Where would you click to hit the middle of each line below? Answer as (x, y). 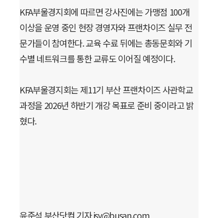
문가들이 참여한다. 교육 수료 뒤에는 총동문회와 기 (106, 43)
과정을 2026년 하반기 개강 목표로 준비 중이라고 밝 (107, 105)
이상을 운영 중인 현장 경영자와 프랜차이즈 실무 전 (106, 27)
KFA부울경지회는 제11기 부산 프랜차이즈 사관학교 (106, 90)
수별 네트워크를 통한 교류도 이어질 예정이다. (97, 58)
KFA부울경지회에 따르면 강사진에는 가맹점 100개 (105, 11)
